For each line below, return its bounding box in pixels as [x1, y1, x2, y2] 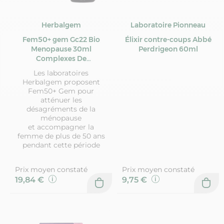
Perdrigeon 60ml [138, 44, 198, 54]
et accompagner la [28, 122, 94, 132]
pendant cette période [22, 140, 100, 150]
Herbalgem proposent [22, 77, 100, 87]
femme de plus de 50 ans [17, 131, 105, 141]
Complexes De [35, 54, 86, 63]
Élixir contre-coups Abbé [124, 35, 211, 44]
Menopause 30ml [30, 44, 91, 54]
